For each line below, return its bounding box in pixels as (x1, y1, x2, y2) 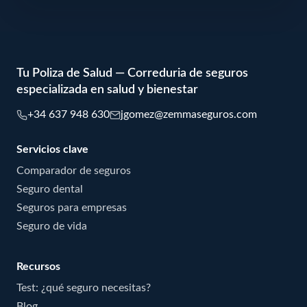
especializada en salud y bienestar (16, 83, 198, 96)
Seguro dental (16, 183, 83, 195)
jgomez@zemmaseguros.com (121, 108, 257, 120)
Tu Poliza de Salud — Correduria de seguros (16, 66, 248, 79)
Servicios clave (16, 143, 88, 155)
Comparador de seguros (16, 164, 131, 176)
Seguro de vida (16, 220, 87, 232)
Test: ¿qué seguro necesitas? (16, 282, 151, 293)
